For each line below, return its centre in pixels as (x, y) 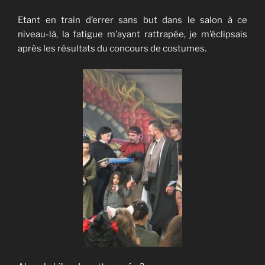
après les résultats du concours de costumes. (112, 49)
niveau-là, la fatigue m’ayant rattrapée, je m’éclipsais (132, 35)
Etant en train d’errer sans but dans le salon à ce (132, 20)
